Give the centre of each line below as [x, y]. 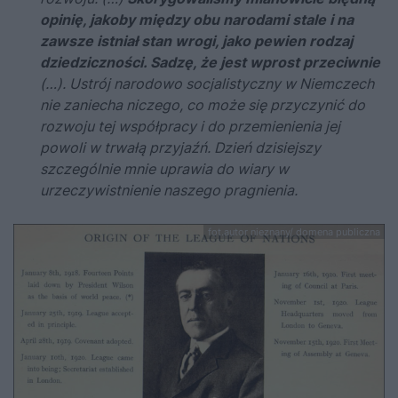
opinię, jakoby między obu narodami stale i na [197, 19]
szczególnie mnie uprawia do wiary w [164, 168]
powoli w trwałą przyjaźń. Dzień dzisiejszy [180, 147]
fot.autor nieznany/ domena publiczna [294, 231]
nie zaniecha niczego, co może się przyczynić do [203, 104]
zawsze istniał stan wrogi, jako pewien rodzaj [196, 40]
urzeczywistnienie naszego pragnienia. [169, 190]
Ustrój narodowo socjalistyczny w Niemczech [222, 83]
